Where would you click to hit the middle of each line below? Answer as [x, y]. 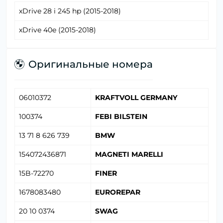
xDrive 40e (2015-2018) [57, 30]
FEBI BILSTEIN [121, 117]
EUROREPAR [118, 192]
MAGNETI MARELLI [129, 155]
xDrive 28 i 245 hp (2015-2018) [70, 11]
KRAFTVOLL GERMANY [136, 98]
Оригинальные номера [91, 64]
